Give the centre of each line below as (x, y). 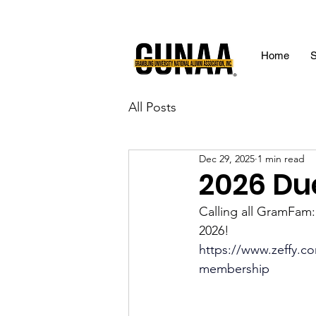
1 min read (281, 158)
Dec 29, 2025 (227, 158)
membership (234, 269)
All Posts (152, 107)
